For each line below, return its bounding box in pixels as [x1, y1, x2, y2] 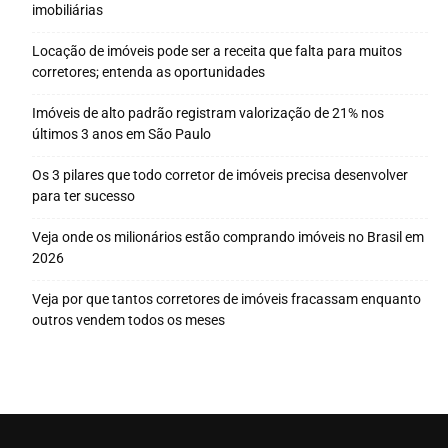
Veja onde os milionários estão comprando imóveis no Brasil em [32, 228, 424, 245]
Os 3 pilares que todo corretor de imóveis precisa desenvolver [32, 166, 408, 183]
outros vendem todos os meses [32, 311, 225, 328]
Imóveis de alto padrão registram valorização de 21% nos [32, 104, 384, 121]
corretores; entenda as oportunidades [32, 63, 265, 80]
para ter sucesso [32, 187, 135, 204]
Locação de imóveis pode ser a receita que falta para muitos [32, 42, 402, 59]
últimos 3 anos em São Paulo [32, 125, 211, 142]
